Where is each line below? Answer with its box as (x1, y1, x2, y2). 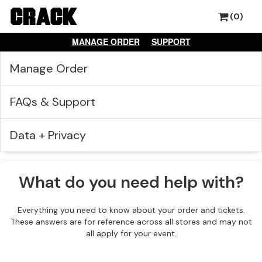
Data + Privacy (10, 127, 86, 143)
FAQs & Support (10, 94, 95, 109)
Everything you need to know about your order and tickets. (17, 205, 245, 215)
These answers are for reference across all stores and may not (10, 216, 252, 227)
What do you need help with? (18, 171, 244, 193)
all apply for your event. (85, 228, 177, 239)
